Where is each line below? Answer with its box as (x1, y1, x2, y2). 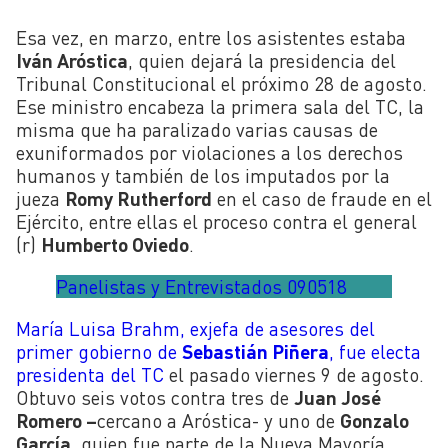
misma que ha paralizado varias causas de (16, 117, 378, 141)
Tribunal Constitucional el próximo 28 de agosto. (16, 71, 427, 95)
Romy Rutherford (65, 186, 212, 210)
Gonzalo (340, 409, 409, 433)
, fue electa (329, 340, 421, 364)
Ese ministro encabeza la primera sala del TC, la (16, 94, 424, 118)
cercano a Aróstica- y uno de (97, 409, 340, 433)
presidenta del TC (16, 363, 164, 387)
